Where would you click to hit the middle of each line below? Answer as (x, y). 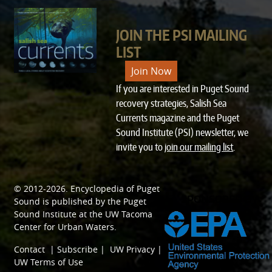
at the (91, 214)
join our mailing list (199, 147)
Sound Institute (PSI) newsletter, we (182, 132)
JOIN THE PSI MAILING (182, 35)
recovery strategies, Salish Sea (172, 103)
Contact (30, 249)
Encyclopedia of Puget (115, 189)
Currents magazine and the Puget (178, 118)
